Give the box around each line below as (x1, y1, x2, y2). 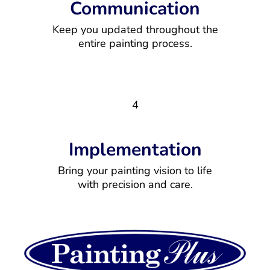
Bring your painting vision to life (58, 163, 212, 178)
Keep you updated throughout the (52, 22, 218, 37)
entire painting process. (78, 36, 192, 51)
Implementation (68, 137, 202, 163)
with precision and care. (77, 177, 193, 192)
